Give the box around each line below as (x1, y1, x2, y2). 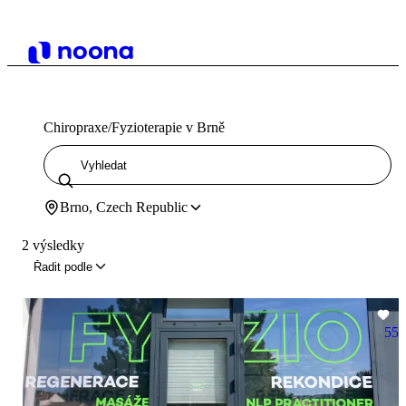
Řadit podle (34, 259, 92, 274)
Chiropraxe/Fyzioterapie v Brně (43, 119, 225, 135)
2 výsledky (22, 237, 84, 254)
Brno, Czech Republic (60, 199, 188, 216)
